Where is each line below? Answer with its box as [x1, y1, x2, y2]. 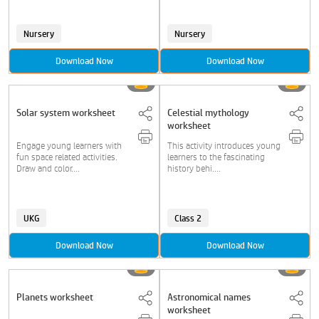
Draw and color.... [16, 163, 80, 174]
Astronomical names [167, 291, 251, 303]
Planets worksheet [16, 291, 93, 303]
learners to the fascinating [167, 152, 265, 162]
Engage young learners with [16, 140, 122, 151]
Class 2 [174, 212, 202, 224]
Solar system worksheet [16, 107, 115, 118]
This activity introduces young [167, 140, 281, 151]
